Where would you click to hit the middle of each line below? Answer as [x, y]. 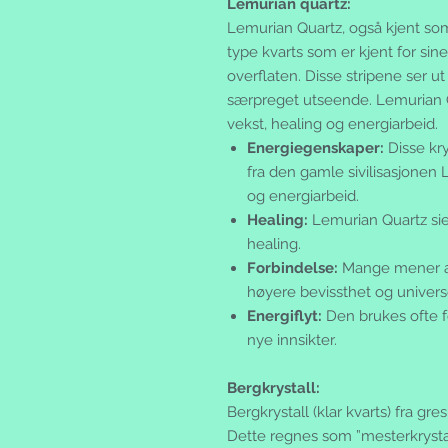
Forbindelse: [292, 268]
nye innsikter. [292, 340]
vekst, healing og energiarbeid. [332, 124]
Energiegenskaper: [315, 148]
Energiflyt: [284, 316]
